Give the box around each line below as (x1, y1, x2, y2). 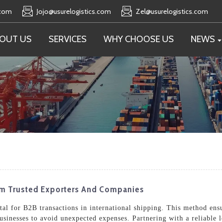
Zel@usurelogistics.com (136, 6, 208, 16)
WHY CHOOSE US (104, 34, 174, 45)
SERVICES (49, 34, 87, 45)
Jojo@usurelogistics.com (37, 6, 111, 16)
